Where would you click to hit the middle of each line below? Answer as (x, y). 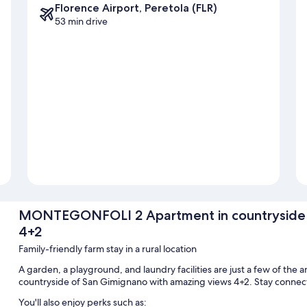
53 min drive (81, 22)
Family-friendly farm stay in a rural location (107, 249)
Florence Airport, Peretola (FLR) (136, 8)
